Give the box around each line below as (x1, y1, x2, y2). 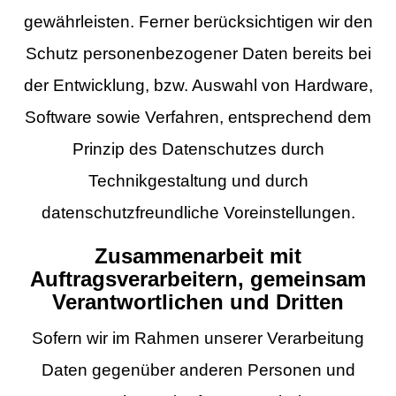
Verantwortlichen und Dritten (52, 291, 344, 315)
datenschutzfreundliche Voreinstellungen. (41, 202, 355, 222)
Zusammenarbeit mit (95, 245, 301, 269)
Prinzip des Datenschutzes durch (72, 139, 324, 158)
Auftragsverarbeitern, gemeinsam (30, 268, 366, 292)
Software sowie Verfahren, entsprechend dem (25, 107, 371, 126)
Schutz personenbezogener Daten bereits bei (25, 43, 371, 63)
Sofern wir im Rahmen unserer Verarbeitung (32, 329, 364, 348)
